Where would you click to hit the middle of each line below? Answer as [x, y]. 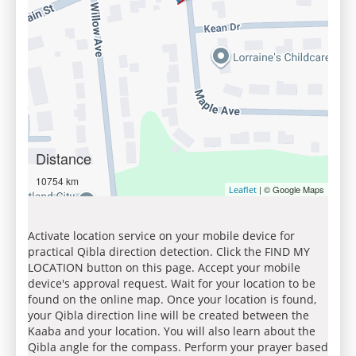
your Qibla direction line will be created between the [168, 315]
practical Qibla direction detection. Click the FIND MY [169, 252]
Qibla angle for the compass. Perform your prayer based [178, 347]
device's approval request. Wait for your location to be [172, 283]
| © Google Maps [290, 189]
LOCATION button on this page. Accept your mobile [164, 267]
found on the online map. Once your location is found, [172, 299]
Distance [64, 158]
